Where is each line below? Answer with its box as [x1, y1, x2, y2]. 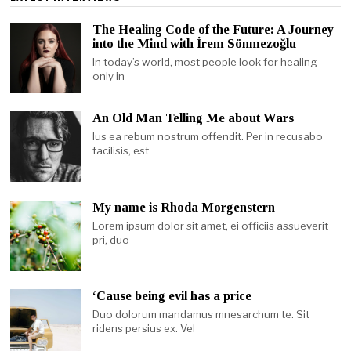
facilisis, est [92, 144, 150, 157]
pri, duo [92, 233, 130, 246]
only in [92, 69, 125, 82]
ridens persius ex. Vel [92, 322, 196, 335]
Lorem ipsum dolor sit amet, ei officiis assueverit [92, 219, 329, 232]
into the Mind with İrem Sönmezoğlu [92, 35, 297, 51]
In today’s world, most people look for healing [92, 55, 318, 68]
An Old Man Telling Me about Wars [92, 110, 295, 126]
